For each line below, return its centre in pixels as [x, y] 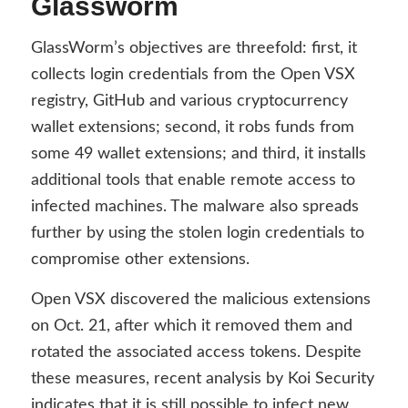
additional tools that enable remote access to [193, 180]
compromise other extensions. [140, 259]
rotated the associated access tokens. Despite [196, 352]
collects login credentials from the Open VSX [193, 74]
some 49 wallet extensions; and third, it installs [198, 153]
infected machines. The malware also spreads [194, 206]
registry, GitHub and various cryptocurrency [189, 101]
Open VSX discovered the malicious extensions [200, 299]
